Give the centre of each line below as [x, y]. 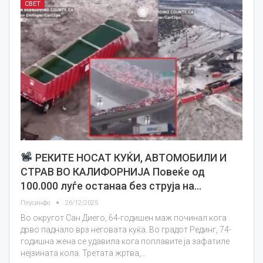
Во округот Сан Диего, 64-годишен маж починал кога [124, 218]
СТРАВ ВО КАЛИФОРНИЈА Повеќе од [113, 171]
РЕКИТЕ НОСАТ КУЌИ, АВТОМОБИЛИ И [129, 157]
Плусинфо [36, 203]
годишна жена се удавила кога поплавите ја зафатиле [125, 241]
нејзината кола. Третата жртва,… [83, 253]
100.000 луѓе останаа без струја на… [111, 186]
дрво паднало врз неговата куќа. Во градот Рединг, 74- [126, 229]
